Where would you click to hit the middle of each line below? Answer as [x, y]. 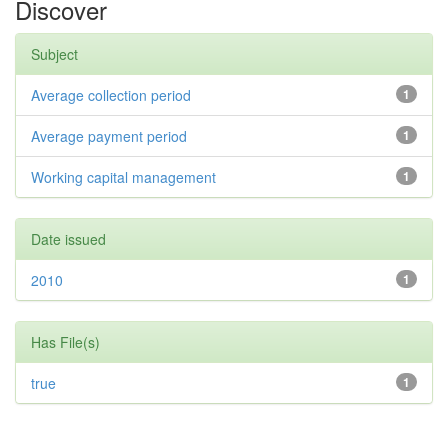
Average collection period [111, 95]
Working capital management [123, 177]
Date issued [68, 239]
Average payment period [109, 136]
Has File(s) [65, 342]
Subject [54, 54]
